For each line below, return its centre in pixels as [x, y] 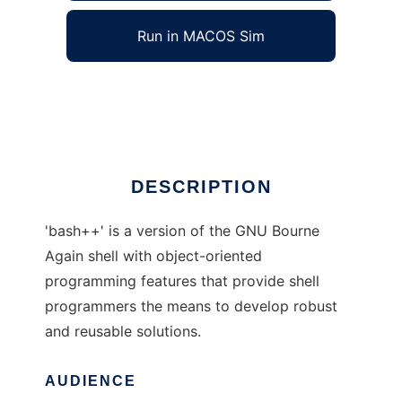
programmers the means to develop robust [191, 306]
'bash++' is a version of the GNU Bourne [182, 231]
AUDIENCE [91, 381]
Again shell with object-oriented [153, 256]
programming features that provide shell [182, 281]
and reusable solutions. [123, 332]
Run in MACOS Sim [201, 36]
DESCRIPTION [201, 187]
